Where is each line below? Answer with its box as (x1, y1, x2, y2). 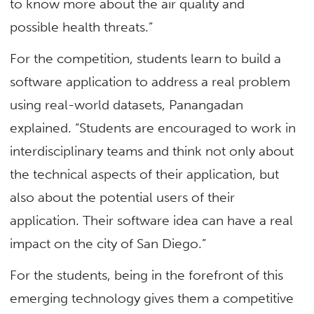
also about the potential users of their (10, 189, 235, 206)
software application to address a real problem (10, 74, 291, 90)
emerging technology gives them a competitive (10, 290, 294, 307)
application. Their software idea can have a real (10, 212, 294, 229)
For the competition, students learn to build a (10, 50, 282, 67)
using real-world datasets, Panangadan (10, 97, 244, 114)
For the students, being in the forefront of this (10, 267, 284, 284)
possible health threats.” (10, 18, 153, 35)
